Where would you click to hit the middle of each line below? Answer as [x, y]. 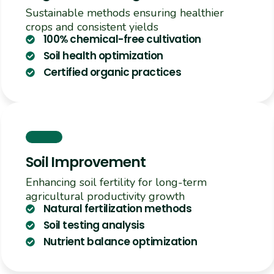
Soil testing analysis [94, 225]
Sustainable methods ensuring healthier [125, 13]
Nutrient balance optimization [120, 242]
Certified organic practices [112, 72]
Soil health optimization [103, 56]
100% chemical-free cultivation [122, 39]
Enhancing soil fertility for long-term [116, 183]
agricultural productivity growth [105, 197]
